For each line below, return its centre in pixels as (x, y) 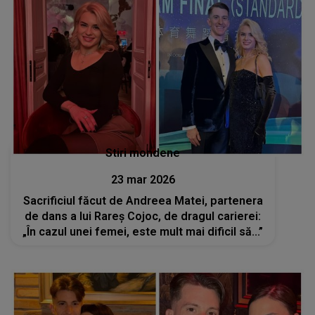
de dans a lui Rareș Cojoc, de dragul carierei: (143, 217)
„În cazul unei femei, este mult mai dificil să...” (143, 232)
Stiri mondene (143, 153)
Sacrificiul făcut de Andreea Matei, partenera (143, 201)
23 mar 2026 (143, 180)
